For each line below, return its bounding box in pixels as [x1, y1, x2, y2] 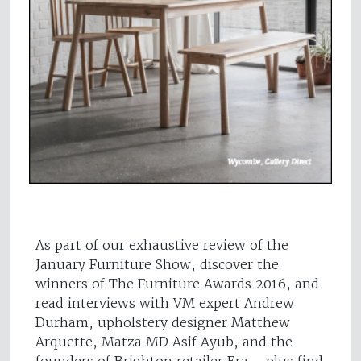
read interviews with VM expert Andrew [35, 294, 294, 311]
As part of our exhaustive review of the [35, 236, 288, 253]
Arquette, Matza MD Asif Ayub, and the [35, 333, 293, 350]
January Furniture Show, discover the [35, 255, 279, 272]
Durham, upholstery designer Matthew [35, 313, 290, 330]
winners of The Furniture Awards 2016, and [35, 275, 319, 292]
